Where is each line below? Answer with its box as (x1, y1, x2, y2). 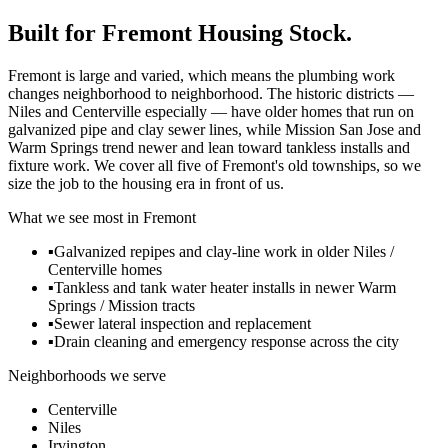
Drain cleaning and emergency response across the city (54, 332, 399, 350)
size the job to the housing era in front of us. (8, 174, 284, 192)
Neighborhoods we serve (8, 366, 166, 384)
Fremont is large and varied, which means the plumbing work (8, 66, 395, 84)
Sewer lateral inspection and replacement (54, 314, 311, 332)
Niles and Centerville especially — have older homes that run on (8, 102, 414, 120)
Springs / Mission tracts (48, 296, 195, 314)
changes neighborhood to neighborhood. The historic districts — (8, 84, 414, 102)
